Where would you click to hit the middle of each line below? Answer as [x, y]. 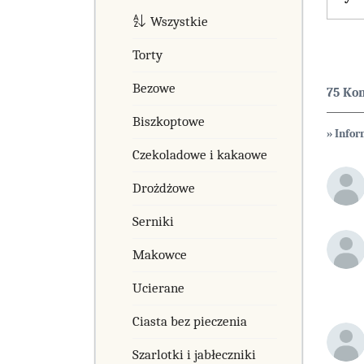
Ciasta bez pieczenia [190, 321]
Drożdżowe [164, 188]
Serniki [153, 221]
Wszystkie [179, 21]
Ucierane [158, 288]
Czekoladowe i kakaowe [200, 154]
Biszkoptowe [169, 121]
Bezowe [154, 88]
